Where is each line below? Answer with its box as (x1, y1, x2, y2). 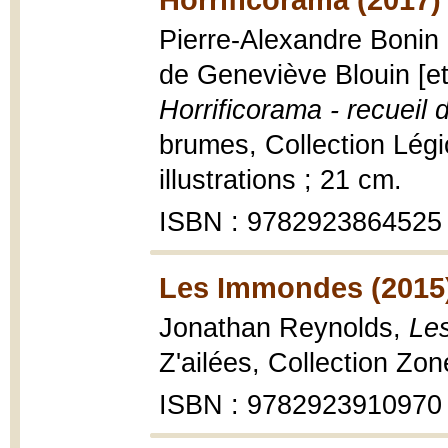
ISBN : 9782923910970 (159, 390, 442, 420)
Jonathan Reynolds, (159, 313, 409, 343)
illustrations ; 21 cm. (159, 165, 402, 195)
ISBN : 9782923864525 (159, 207, 442, 237)
